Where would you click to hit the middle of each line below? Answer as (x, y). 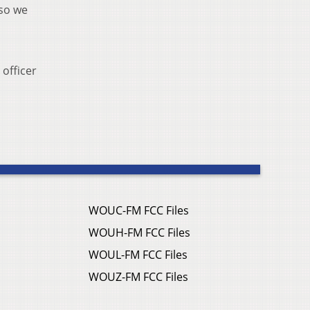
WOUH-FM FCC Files (139, 233)
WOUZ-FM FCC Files (138, 277)
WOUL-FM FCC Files (138, 255)
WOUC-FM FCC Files (139, 211)
